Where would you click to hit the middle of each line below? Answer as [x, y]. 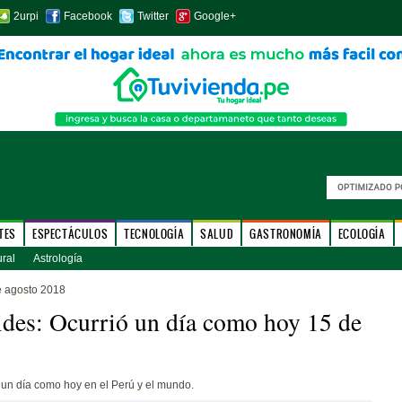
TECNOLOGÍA [154, 234]
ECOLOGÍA [362, 234]
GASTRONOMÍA [286, 234]
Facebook [87, 16]
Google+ [214, 16]
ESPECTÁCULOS [70, 234]
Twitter [153, 16]
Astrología [57, 258]
